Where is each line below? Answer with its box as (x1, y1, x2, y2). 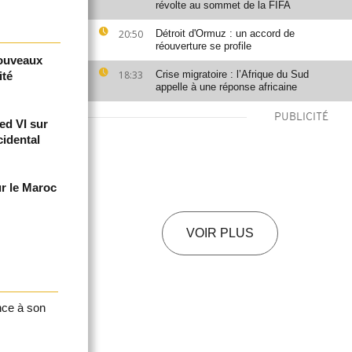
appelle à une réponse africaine (156, 81, 297, 93)
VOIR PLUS (186, 226, 254, 240)
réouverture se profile (156, 40, 251, 52)
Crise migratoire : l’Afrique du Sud (156, 68, 309, 80)
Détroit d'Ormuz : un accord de (156, 27, 295, 39)
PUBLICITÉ (274, 112, 328, 123)
